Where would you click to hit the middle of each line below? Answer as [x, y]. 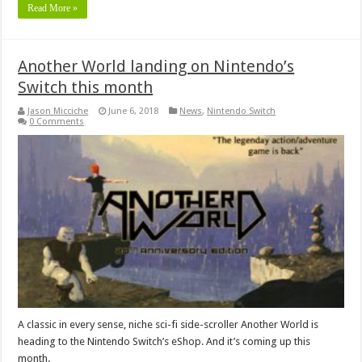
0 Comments [57, 121]
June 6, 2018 [134, 111]
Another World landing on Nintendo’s [156, 66]
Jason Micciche [58, 111]
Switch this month [86, 87]
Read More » [53, 8]
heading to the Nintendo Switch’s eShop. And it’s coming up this [164, 342]
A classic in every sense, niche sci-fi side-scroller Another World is [168, 325]
